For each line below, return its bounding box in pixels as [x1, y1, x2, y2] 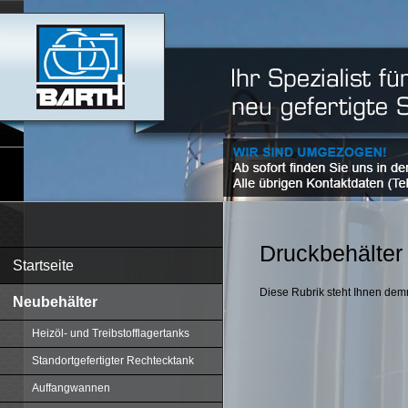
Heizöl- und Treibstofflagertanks [32, 327, 189, 340]
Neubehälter [13, 294, 97, 310]
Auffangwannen [32, 382, 110, 394]
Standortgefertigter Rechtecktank [32, 354, 194, 367]
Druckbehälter [260, 240, 403, 266]
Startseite [13, 258, 74, 273]
